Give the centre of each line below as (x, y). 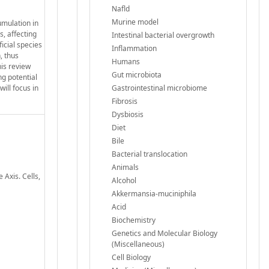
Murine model (135, 22)
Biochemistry (134, 220)
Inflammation (134, 48)
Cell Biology (131, 257)
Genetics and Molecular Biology (165, 233)
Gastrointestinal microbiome (159, 88)
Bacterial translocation (150, 154)
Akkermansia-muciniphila (154, 193)
